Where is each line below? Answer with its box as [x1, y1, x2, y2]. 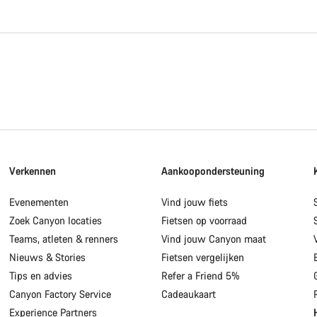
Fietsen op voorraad [161, 213, 247, 227]
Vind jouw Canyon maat [161, 231, 266, 246]
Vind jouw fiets [161, 195, 228, 209]
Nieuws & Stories [9, 250, 86, 264]
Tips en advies [9, 268, 73, 282]
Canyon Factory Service [9, 287, 112, 301]
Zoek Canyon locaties [9, 213, 103, 227]
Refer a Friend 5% [161, 268, 240, 282]
